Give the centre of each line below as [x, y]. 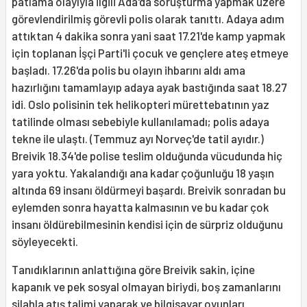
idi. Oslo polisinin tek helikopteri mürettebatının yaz [140, 105]
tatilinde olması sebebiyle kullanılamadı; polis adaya [140, 122]
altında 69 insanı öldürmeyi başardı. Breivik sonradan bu [149, 190]
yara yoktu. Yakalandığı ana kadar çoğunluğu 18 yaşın [143, 173]
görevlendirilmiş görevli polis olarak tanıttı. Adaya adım [148, 19]
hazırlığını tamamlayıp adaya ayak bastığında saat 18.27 [149, 87]
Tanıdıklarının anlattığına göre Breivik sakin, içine [133, 270]
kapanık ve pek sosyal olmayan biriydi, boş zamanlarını [146, 287]
